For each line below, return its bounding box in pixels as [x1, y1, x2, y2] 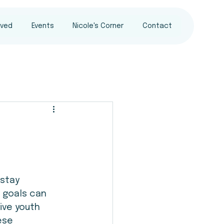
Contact [142, 22, 172, 29]
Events [31, 22, 54, 29]
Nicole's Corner [72, 22, 124, 29]
